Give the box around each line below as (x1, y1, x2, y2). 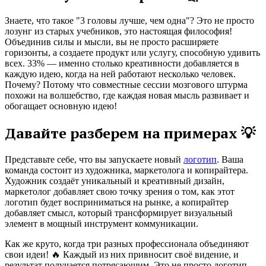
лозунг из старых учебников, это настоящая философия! (5, 26, 232, 37)
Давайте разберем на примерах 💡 (5, 123, 255, 143)
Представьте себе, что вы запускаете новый (5, 154, 183, 165)
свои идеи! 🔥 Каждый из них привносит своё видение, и (5, 249, 239, 260)
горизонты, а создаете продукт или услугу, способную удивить (5, 47, 260, 58)
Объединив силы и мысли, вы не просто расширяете (5, 37, 218, 47)
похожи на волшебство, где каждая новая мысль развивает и (5, 90, 249, 101)
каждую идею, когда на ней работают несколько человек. (5, 69, 236, 80)
